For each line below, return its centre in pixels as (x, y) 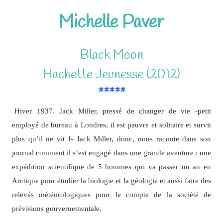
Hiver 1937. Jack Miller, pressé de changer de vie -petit (113, 111)
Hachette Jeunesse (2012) (111, 74)
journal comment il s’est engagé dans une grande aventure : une (111, 152)
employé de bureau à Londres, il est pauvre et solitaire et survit (111, 124)
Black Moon (111, 55)
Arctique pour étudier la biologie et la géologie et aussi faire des (111, 180)
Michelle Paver (111, 22)
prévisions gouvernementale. (56, 208)
